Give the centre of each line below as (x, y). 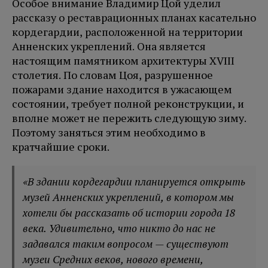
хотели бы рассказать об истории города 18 (129, 213)
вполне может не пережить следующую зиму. (129, 118)
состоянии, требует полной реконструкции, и (128, 104)
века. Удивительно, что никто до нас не (119, 229)
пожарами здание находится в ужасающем (122, 89)
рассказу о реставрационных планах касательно (134, 18)
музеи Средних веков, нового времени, (113, 260)
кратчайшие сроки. (61, 147)
